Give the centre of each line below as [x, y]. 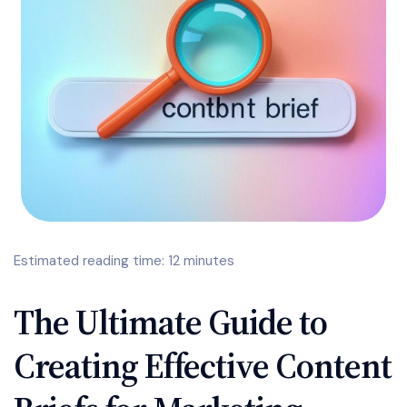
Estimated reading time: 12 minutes [124, 260]
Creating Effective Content [203, 366]
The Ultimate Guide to [170, 323]
